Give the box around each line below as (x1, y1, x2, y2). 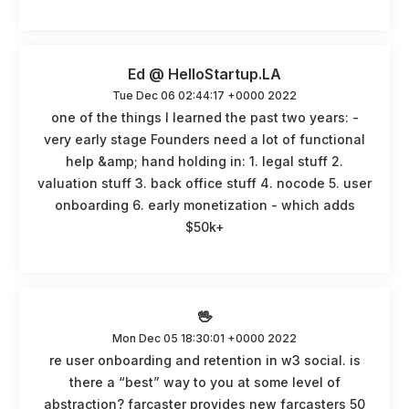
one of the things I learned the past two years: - (50, 109, 359, 125)
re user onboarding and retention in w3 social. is (48, 351, 361, 368)
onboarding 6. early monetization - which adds (54, 196, 355, 213)
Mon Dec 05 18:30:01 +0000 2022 (112, 330, 297, 345)
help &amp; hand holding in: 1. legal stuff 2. (66, 152, 343, 169)
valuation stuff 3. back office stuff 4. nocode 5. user (37, 174, 372, 191)
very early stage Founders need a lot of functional (44, 131, 365, 147)
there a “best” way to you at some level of (68, 373, 341, 390)
